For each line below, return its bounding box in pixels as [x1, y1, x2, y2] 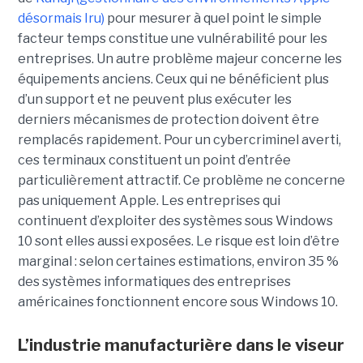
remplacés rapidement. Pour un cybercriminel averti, [17, 132, 341, 148]
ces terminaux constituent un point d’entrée [17, 152, 291, 169]
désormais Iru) [17, 11, 105, 27]
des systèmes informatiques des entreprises [17, 274, 291, 290]
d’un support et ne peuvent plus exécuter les [17, 92, 292, 108]
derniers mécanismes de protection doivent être [17, 112, 319, 128]
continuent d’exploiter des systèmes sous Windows [17, 213, 333, 229]
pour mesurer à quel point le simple [104, 11, 322, 27]
